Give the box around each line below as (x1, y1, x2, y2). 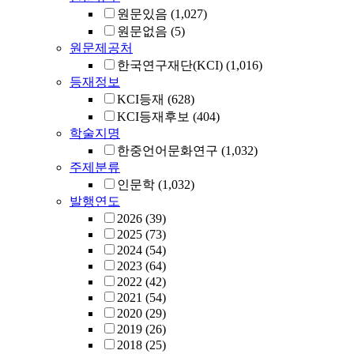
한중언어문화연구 (117, 144, 218, 157)
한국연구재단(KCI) (117, 58, 223, 72)
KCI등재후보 (117, 110, 190, 123)
